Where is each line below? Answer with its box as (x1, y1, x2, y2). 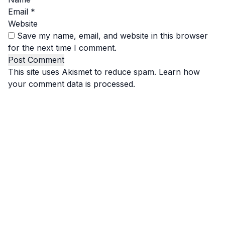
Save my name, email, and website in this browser (17, 30, 208, 41)
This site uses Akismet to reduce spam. (8, 66, 159, 77)
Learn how (159, 66, 200, 77)
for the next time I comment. (8, 42, 117, 53)
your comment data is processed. (8, 78, 135, 89)
